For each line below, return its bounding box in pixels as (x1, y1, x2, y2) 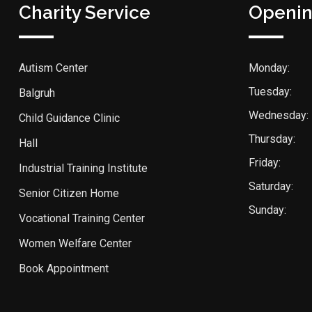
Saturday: (249, 180, 293, 193)
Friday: (249, 156, 281, 169)
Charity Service (19, 2, 150, 23)
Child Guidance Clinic (19, 111, 120, 125)
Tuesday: (249, 85, 292, 98)
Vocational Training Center (19, 212, 145, 225)
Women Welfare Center (19, 237, 132, 250)
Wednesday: (249, 109, 309, 122)
